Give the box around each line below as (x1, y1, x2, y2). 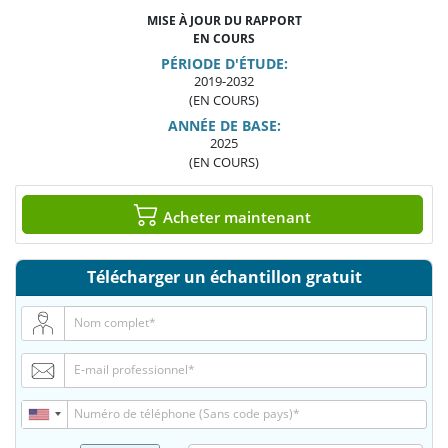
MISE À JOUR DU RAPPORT (146, 12, 302, 30)
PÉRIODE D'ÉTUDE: (160, 54, 288, 74)
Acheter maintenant (159, 207, 311, 228)
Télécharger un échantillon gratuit (86, 266, 362, 289)
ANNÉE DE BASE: (167, 116, 281, 136)
